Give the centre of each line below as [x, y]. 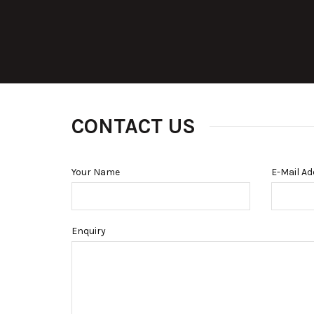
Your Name [96, 172]
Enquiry [89, 231]
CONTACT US [134, 126]
